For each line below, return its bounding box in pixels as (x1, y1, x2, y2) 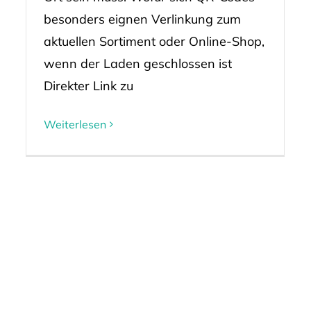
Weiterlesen (43, 117, 106, 132)
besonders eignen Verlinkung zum (43, 11, 241, 28)
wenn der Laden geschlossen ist (43, 56, 232, 72)
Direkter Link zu (43, 78, 133, 94)
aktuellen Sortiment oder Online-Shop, (43, 33, 264, 50)
